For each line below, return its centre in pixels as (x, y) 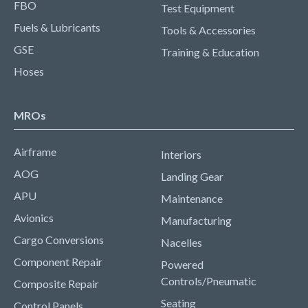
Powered (182, 264)
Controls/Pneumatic (209, 281)
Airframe (35, 152)
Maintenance (192, 198)
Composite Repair (56, 284)
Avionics (34, 218)
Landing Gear (192, 176)
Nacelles (181, 242)
